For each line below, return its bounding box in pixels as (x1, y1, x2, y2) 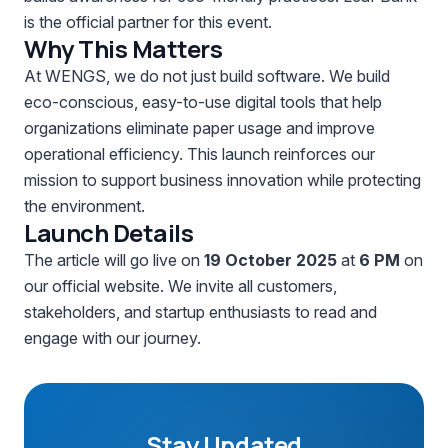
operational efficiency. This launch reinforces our (24, 144, 375, 164)
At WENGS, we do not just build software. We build (24, 66, 390, 86)
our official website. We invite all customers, (24, 276, 337, 296)
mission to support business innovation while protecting (24, 170, 421, 190)
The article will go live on (24, 250, 204, 270)
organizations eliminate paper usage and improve (24, 118, 375, 138)
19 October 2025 (204, 250, 337, 270)
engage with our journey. (24, 328, 201, 348)
